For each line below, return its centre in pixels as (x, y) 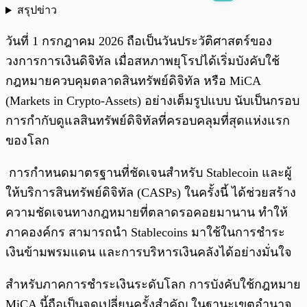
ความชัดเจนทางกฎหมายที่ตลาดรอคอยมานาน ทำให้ (147, 213)
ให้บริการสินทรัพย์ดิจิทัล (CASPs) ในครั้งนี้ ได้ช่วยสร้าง (151, 193)
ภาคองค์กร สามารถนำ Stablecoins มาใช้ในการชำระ (145, 233)
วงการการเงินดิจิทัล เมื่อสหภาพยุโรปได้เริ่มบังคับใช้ (143, 61)
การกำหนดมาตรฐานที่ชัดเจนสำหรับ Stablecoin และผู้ (149, 173)
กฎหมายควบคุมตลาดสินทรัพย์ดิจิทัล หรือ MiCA (133, 81)
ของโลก (27, 141)
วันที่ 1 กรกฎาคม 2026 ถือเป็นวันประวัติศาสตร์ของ (139, 41)
